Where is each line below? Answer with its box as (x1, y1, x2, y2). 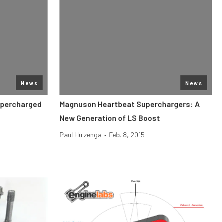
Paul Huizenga (59, 130, 102, 139)
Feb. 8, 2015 (109, 130, 145, 139)
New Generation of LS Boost (59, 113, 160, 122)
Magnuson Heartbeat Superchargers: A (59, 99, 200, 109)
